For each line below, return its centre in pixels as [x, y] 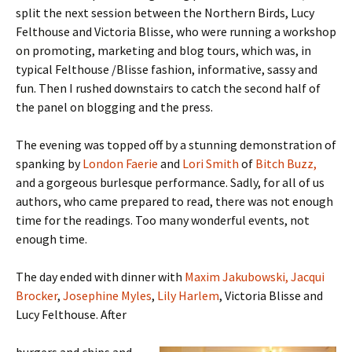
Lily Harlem [188, 295]
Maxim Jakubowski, [236, 277]
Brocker [37, 295]
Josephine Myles [107, 295]
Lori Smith [211, 163]
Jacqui [308, 277]
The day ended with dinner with [100, 277]
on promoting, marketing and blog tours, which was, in [163, 50]
